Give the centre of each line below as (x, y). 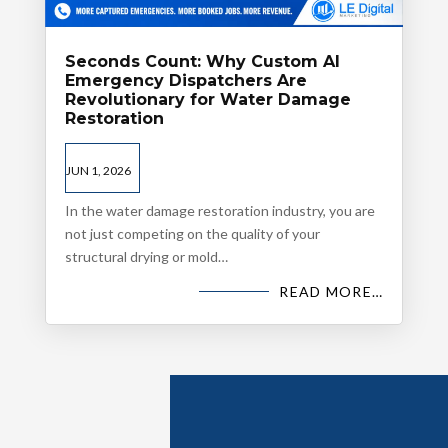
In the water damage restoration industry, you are (219, 210)
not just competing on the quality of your (192, 233)
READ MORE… (331, 291)
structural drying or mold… (146, 256)
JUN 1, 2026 (98, 170)
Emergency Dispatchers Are (185, 80)
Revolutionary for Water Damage (207, 99)
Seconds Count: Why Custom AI (202, 61)
